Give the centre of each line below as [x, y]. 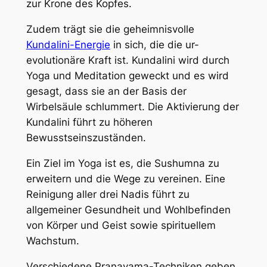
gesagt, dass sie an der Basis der [106, 91]
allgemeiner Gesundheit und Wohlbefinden [128, 209]
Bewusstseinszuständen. [86, 138]
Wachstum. [52, 240]
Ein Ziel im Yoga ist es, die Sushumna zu [122, 163]
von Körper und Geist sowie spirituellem [121, 225]
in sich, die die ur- [154, 45]
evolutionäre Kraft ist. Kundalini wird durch [128, 60]
